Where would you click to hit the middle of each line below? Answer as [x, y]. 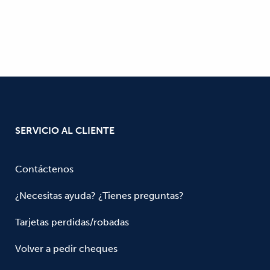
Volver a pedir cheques [66, 248]
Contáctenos [44, 169]
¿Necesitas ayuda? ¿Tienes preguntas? [99, 195]
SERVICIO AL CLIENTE [65, 130]
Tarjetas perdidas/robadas [72, 222]
